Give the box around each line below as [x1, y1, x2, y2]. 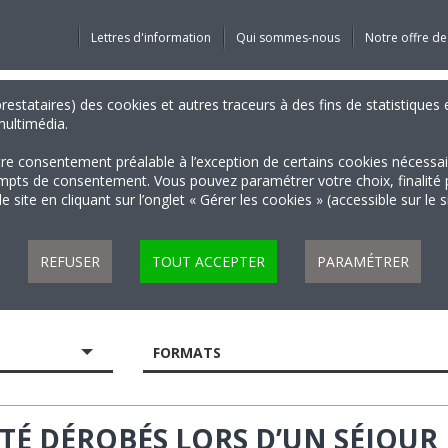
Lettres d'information [90, 29, 211, 46]
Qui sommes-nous [235, 29, 340, 46]
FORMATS [153, 343, 222, 362]
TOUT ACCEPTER [151, 252, 265, 271]
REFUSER [39, 252, 100, 271]
